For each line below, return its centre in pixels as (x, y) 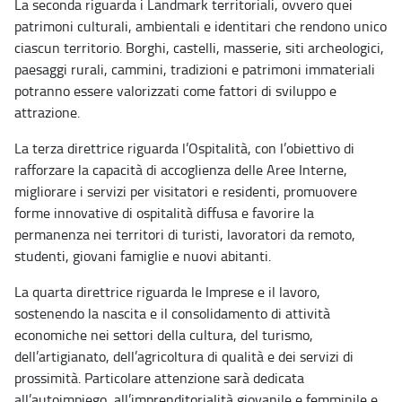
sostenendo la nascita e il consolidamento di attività (172, 314)
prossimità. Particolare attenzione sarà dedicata (159, 378)
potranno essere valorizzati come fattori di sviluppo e (175, 91)
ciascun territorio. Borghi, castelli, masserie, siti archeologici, (199, 48)
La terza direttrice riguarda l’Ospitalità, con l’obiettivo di (184, 149)
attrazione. (47, 113)
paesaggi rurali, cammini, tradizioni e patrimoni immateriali (195, 70)
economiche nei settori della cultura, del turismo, (164, 335)
